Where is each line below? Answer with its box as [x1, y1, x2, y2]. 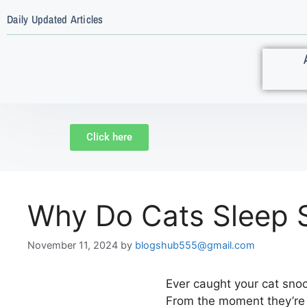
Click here [86, 131, 132, 143]
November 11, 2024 [27, 239, 118, 251]
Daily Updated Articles [7, 11, 103, 27]
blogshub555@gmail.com [135, 239, 255, 251]
